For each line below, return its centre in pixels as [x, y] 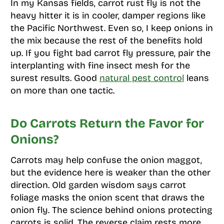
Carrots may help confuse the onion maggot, [106, 160]
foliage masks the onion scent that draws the [107, 197]
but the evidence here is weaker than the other [110, 172]
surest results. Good [55, 78]
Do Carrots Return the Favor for [107, 124]
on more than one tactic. [62, 90]
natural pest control [141, 78]
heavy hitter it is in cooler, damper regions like [108, 15]
